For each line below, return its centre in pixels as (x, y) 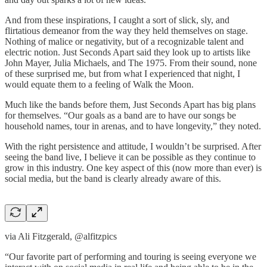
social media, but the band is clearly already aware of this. (113, 178)
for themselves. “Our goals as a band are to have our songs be (120, 115)
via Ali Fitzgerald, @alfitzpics (61, 236)
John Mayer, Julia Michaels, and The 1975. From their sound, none (131, 63)
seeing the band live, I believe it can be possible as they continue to (130, 157)
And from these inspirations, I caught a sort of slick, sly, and (117, 20)
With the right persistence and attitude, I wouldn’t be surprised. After (133, 146)
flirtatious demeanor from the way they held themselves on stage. (126, 30)
